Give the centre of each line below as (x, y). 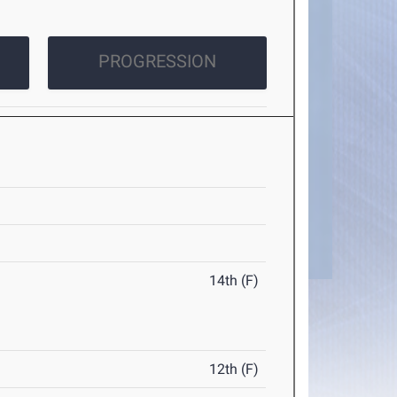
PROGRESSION (157, 62)
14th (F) (234, 281)
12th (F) (234, 370)
